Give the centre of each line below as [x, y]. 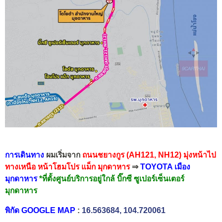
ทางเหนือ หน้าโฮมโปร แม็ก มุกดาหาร [68, 167]
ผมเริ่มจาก [62, 155]
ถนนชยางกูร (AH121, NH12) [131, 155]
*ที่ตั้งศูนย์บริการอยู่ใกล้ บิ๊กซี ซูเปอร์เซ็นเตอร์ [112, 179]
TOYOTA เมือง [164, 167]
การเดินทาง [25, 155]
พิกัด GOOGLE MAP [40, 210]
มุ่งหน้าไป [200, 155]
